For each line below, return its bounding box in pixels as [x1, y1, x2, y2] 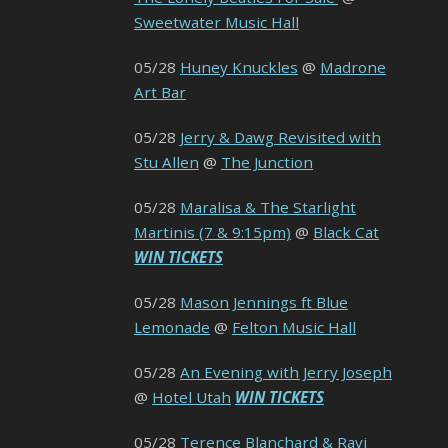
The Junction [221, 152, 313, 173]
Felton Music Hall [232, 317, 356, 338]
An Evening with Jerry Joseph [180, 362, 392, 383]
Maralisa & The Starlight [180, 197, 356, 218]
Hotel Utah [152, 387, 231, 408]
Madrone [320, 57, 386, 78]
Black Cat [313, 222, 379, 243]
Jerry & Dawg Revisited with [180, 127, 381, 148]
